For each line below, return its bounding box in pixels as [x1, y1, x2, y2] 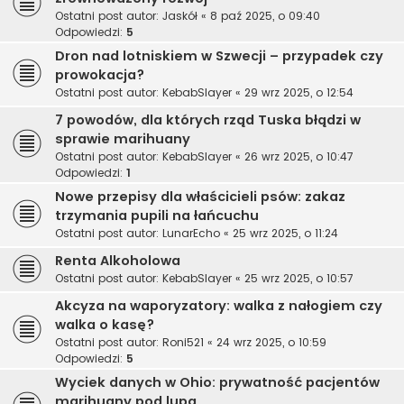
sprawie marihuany [55, 130, 190, 149]
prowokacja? [55, 66, 144, 85]
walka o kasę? [55, 316, 154, 335]
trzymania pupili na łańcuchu [55, 207, 259, 225]
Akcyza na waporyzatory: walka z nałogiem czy [55, 297, 382, 316]
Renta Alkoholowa [55, 252, 180, 271]
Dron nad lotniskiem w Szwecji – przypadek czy [55, 47, 383, 66]
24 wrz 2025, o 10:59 [216, 335, 326, 351]
